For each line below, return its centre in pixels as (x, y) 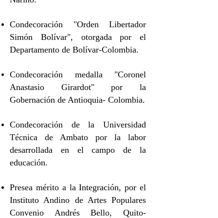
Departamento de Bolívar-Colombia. (74, 50)
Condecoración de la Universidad (78, 125)
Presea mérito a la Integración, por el (78, 187)
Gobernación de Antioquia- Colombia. (77, 100)
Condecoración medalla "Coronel (78, 74)
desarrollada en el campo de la (78, 150)
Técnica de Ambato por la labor (78, 137)
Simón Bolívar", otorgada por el (78, 37)
